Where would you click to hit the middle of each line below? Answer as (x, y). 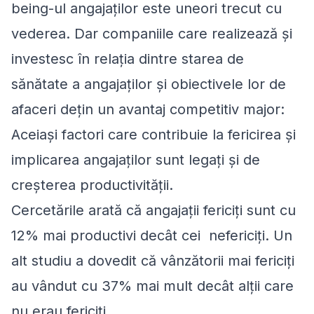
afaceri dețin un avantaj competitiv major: (148, 109)
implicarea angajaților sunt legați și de (136, 160)
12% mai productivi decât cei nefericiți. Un (152, 235)
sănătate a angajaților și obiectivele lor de (149, 84)
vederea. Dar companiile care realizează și (152, 34)
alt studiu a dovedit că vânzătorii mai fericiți (153, 261)
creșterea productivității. (92, 185)
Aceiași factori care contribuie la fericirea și (153, 135)
